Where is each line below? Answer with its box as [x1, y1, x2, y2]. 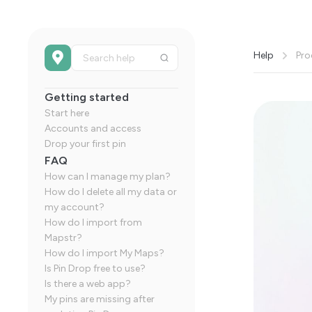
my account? [45, 201, 104, 213]
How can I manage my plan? [45, 171, 171, 182]
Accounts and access [45, 123, 141, 134]
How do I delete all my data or [45, 186, 177, 198]
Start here [45, 107, 89, 119]
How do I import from [45, 217, 142, 228]
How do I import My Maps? [45, 247, 164, 259]
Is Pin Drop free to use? [45, 263, 146, 274]
